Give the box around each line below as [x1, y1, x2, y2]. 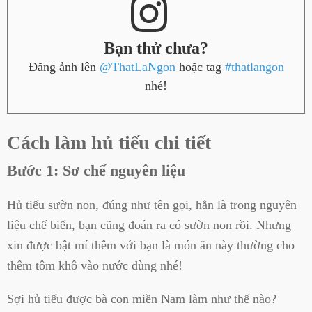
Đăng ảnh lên [28, 59, 100, 74]
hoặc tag [175, 59, 225, 74]
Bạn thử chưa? [104, 38, 208, 57]
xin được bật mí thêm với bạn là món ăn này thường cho [7, 238, 295, 253]
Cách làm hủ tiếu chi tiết [7, 131, 211, 153]
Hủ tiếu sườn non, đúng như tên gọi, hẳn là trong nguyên [7, 198, 297, 212]
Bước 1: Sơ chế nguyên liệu [7, 161, 185, 179]
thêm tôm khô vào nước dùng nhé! [7, 258, 182, 273]
